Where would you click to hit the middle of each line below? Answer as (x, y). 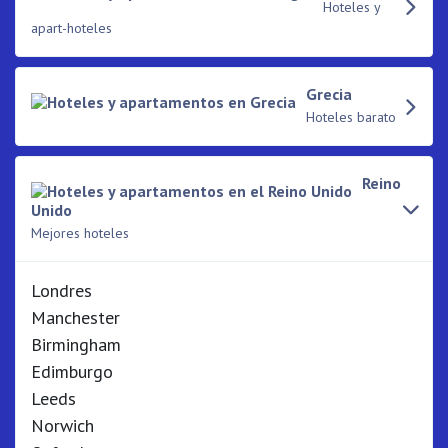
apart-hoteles (71, 28)
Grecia (329, 94)
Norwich (62, 425)
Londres (61, 290)
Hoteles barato (351, 117)
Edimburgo (72, 371)
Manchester (75, 317)
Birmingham (76, 344)
